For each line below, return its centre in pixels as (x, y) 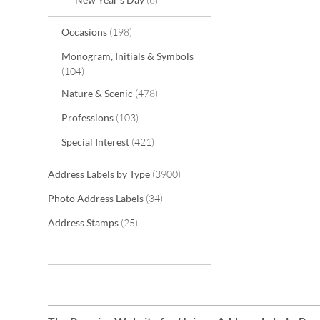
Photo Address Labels (97, 198)
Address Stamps (84, 222)
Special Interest (96, 142)
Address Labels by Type (100, 174)
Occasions (85, 32)
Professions (89, 117)
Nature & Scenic (98, 93)
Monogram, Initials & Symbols (127, 56)
